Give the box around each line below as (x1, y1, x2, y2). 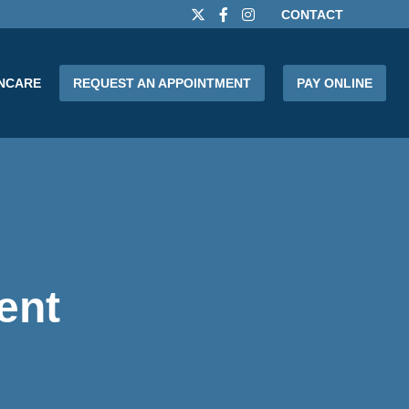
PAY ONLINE (297, 75, 372, 90)
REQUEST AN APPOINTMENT (73, 75, 251, 90)
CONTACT (281, 7, 343, 23)
